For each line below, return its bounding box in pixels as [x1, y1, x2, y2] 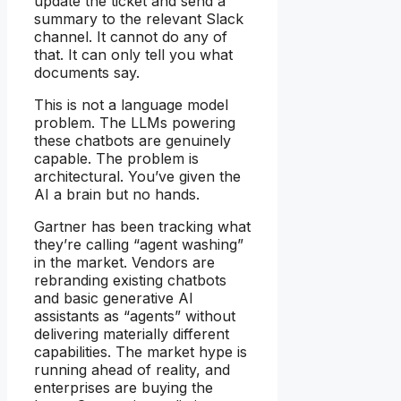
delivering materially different [34, 324, 229, 343]
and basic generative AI [34, 288, 193, 307]
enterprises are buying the [34, 378, 213, 397]
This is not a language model [34, 95, 228, 114]
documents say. [34, 63, 140, 81]
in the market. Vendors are [34, 252, 215, 271]
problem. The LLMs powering [34, 113, 235, 132]
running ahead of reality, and [34, 360, 230, 379]
